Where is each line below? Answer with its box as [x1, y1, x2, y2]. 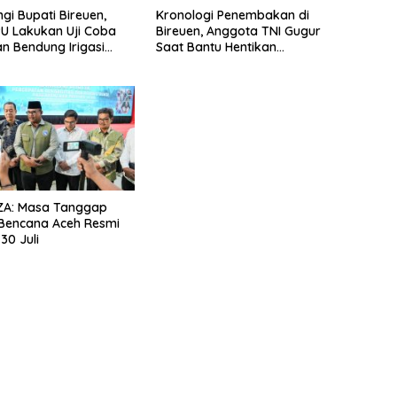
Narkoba [155, 70, 209, 87]
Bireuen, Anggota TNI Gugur [155, 22, 321, 39]
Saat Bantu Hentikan [155, 38, 276, 55]
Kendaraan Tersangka [155, 54, 289, 71]
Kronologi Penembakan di [155, 6, 309, 23]
